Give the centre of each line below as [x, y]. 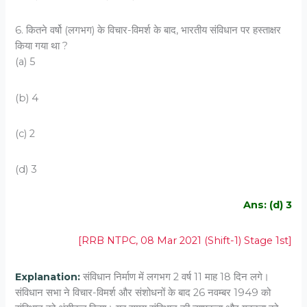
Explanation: [48, 277]
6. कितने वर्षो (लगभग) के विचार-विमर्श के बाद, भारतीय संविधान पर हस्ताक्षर [148, 30]
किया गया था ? [42, 46]
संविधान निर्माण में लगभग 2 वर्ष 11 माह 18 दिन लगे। [175, 277]
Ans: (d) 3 [267, 205]
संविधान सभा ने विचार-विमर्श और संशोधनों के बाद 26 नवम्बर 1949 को [143, 292]
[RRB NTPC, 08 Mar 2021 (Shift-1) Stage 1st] [185, 241]
